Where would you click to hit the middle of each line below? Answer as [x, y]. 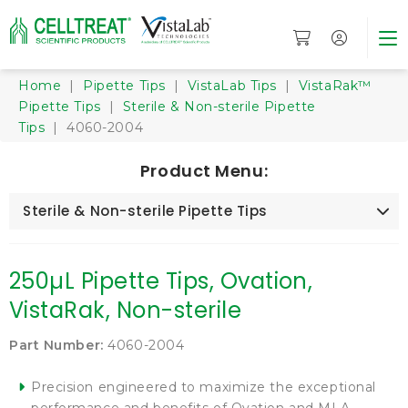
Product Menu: [204, 171]
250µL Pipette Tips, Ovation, [161, 281]
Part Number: [56, 345]
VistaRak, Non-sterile [126, 310]
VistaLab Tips [232, 86]
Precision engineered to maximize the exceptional [204, 387]
